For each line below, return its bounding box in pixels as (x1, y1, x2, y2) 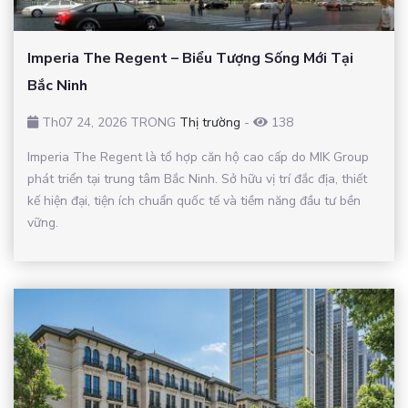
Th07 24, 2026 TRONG (38, 113, 179, 131)
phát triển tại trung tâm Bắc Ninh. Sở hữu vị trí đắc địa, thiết (27, 169, 367, 188)
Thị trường (179, 113, 240, 131)
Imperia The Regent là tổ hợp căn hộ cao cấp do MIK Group (27, 148, 369, 166)
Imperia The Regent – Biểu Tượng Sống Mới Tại (27, 47, 353, 68)
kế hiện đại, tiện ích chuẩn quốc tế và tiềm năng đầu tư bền (27, 191, 361, 209)
